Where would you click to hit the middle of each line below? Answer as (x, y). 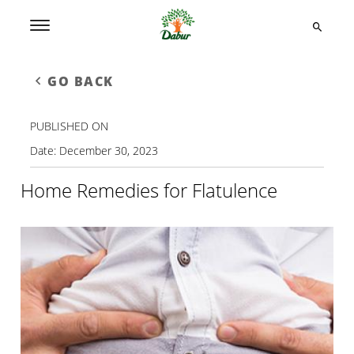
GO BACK (81, 81)
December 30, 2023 (109, 151)
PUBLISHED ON (70, 126)
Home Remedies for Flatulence (149, 190)
